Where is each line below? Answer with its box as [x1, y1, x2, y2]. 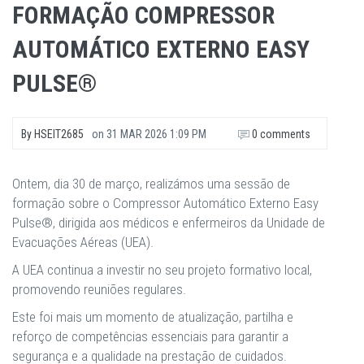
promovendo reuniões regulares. [12, 281, 186, 297]
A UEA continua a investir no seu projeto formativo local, [12, 262, 312, 278]
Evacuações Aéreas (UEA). [12, 234, 154, 250]
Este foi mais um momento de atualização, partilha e [12, 309, 293, 325]
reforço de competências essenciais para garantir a [12, 328, 288, 344]
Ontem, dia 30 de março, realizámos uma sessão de [12, 175, 290, 192]
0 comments [249, 128, 310, 141]
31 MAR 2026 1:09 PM [106, 128, 206, 141]
